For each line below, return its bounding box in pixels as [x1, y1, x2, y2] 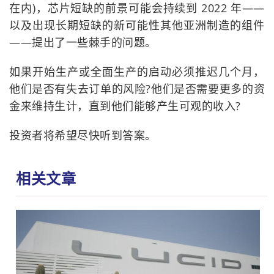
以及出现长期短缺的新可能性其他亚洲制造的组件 [9, 18, 265, 33]
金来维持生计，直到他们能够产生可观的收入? [9, 98, 241, 114]
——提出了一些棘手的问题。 [9, 35, 157, 50]
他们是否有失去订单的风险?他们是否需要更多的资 [9, 81, 265, 97]
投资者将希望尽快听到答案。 [9, 128, 157, 143]
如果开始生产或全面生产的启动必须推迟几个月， [9, 64, 265, 80]
